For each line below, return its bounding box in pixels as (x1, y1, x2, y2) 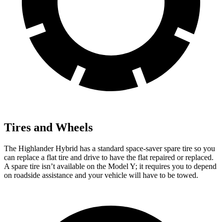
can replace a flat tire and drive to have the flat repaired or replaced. (4, 153, 214, 162)
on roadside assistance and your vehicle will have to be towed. (4, 171, 198, 180)
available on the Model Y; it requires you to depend (57, 162, 217, 171)
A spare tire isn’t (4, 162, 57, 171)
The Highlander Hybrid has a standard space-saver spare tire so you (4, 144, 215, 153)
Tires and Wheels (4, 121, 93, 134)
